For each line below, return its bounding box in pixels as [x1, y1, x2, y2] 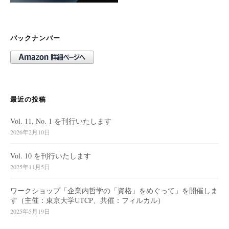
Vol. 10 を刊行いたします [10, 151, 91, 161]
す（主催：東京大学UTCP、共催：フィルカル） [10, 195, 165, 205]
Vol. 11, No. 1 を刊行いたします [10, 116, 111, 126]
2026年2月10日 [10, 128, 50, 136]
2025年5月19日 [10, 207, 50, 216]
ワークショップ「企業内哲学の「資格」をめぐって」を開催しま [10, 186, 218, 196]
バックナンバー [10, 33, 60, 43]
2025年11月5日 [10, 163, 50, 171]
